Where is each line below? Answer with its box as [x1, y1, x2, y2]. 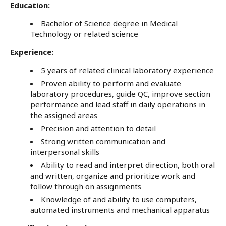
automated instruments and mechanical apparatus [30, 204, 210, 215]
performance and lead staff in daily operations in [30, 99, 205, 109]
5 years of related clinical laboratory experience [41, 65, 214, 75]
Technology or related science [30, 28, 138, 39]
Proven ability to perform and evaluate [41, 78, 181, 88]
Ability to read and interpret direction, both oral [41, 159, 215, 170]
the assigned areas [30, 109, 97, 120]
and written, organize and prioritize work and [30, 170, 195, 181]
